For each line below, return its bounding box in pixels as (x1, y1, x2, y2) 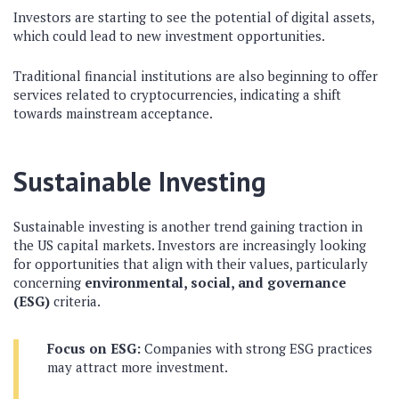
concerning (13, 273, 85, 291)
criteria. (50, 291, 101, 310)
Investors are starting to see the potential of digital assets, (13, 7, 374, 26)
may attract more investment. (47, 357, 228, 376)
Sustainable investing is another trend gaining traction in (13, 216, 362, 235)
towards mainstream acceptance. (13, 103, 213, 122)
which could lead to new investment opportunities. (13, 26, 325, 45)
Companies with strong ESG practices (141, 338, 372, 357)
